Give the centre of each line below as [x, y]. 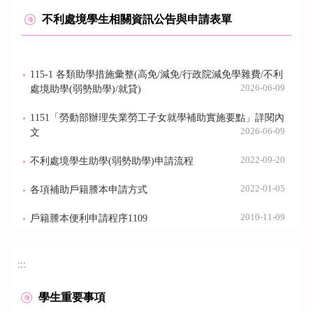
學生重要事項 [72, 297]
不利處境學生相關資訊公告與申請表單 [137, 19]
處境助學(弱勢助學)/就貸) [86, 89]
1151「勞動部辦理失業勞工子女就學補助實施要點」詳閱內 [157, 118]
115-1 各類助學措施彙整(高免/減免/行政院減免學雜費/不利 [156, 74]
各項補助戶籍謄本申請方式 [89, 190]
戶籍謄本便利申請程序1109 [89, 218]
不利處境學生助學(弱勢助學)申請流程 [112, 161]
